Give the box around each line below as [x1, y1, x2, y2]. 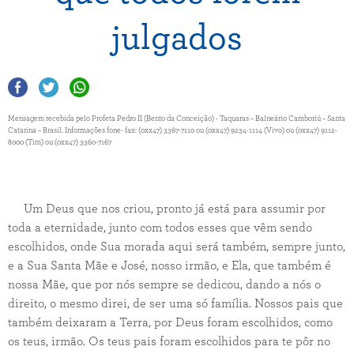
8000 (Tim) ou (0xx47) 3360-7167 [8, 138, 111, 146]
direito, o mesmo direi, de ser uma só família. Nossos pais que [8, 297, 343, 310]
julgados [111, 21, 243, 56]
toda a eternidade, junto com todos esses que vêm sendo [8, 221, 312, 234]
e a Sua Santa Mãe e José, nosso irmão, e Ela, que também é [8, 259, 331, 272]
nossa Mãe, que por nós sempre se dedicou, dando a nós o [8, 278, 321, 291]
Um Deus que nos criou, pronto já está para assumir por [8, 202, 326, 215]
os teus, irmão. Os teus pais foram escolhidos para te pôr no [8, 335, 330, 348]
